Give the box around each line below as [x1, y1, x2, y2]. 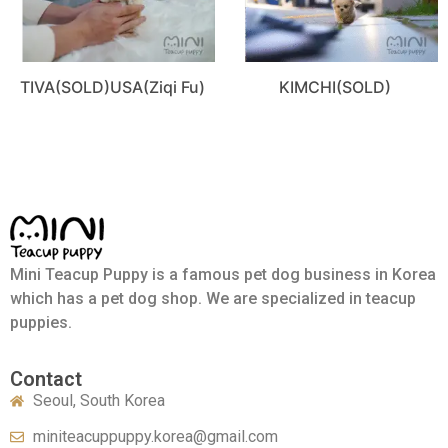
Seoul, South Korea [32, 391, 165, 411]
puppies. [10, 313, 72, 333]
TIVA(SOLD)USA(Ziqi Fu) [20, 77, 206, 98]
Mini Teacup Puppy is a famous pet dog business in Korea [10, 265, 436, 285]
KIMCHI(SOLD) [279, 77, 392, 98]
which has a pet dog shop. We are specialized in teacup [10, 289, 416, 309]
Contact [10, 367, 82, 392]
